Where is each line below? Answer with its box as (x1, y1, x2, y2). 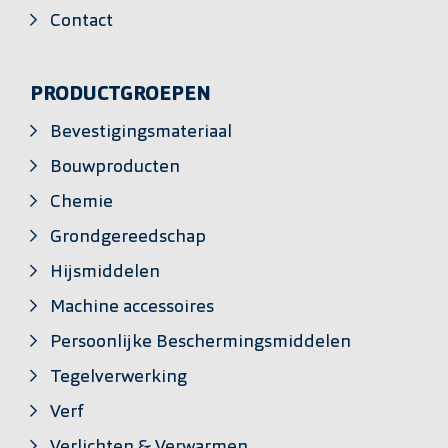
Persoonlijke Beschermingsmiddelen (50, 332, 351, 352)
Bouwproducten (50, 157, 180, 177)
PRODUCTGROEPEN (30, 85, 211, 106)
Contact (50, 11, 113, 31)
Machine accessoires (50, 297, 214, 317)
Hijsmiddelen (50, 262, 160, 282)
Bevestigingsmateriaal (50, 122, 232, 142)
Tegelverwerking (50, 367, 187, 387)
